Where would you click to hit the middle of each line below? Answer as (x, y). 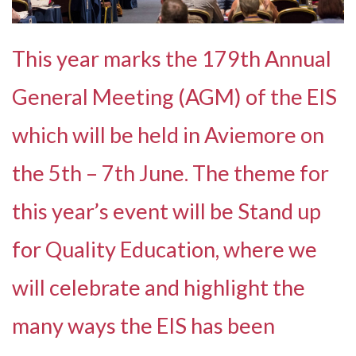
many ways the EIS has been (143, 325)
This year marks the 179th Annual (172, 58)
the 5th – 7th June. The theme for (170, 172)
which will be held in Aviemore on (168, 134)
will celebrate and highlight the (159, 287)
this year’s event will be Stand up (166, 211)
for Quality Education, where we (164, 249)
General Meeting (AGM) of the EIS (174, 96)
